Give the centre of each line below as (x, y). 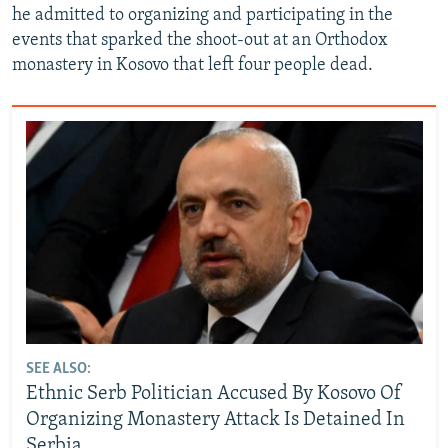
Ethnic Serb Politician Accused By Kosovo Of (213, 394)
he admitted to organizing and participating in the (202, 16)
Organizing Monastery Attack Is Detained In (215, 420)
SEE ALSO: (58, 369)
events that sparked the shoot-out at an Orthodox (200, 41)
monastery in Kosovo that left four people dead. (192, 66)
